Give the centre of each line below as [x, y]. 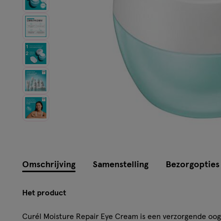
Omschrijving [49, 165]
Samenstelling [121, 165]
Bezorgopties [193, 165]
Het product [44, 193]
